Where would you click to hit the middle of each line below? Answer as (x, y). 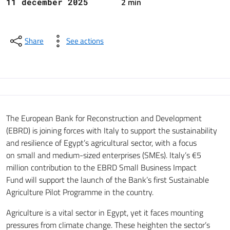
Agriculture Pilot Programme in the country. (80, 192)
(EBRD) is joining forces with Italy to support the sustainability (112, 130)
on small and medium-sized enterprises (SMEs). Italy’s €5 (104, 155)
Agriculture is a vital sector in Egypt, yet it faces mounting (105, 212)
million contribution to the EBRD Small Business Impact (101, 167)
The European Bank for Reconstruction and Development (104, 118)
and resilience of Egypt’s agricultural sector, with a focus (101, 142)
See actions (85, 41)
